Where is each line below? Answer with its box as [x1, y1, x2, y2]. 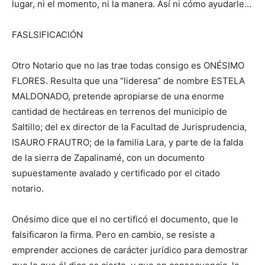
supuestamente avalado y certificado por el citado [12, 167, 220, 179]
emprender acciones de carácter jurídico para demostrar [12, 244, 248, 256]
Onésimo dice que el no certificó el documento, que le [12, 213, 238, 225]
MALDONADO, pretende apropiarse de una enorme [12, 90, 224, 102]
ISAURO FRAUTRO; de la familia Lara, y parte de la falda [12, 136, 243, 148]
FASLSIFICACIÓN [12, 28, 83, 40]
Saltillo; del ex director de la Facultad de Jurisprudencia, [12, 121, 247, 132]
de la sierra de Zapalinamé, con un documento [12, 151, 205, 163]
